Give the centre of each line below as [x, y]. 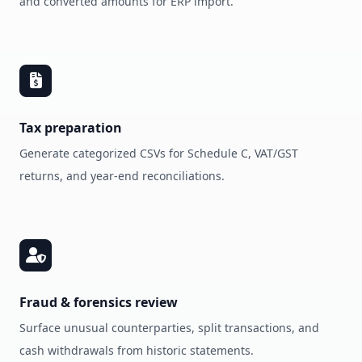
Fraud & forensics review [99, 302]
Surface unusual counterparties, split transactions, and [169, 328]
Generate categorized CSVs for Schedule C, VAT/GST [159, 153]
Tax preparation [71, 128]
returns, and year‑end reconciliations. [122, 176]
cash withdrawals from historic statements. [137, 350]
